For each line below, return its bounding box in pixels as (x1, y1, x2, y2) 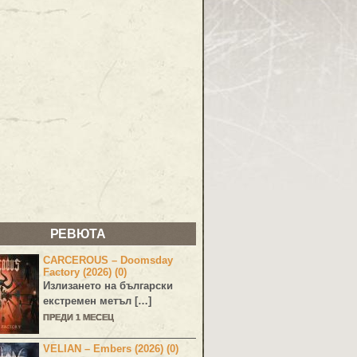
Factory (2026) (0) (43, 266, 127, 279)
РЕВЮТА (49, 227, 106, 241)
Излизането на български (43, 280, 174, 292)
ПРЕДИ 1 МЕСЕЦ (43, 312, 115, 323)
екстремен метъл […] (43, 295, 152, 308)
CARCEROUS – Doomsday (43, 254, 174, 267)
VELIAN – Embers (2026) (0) (43, 343, 179, 355)
